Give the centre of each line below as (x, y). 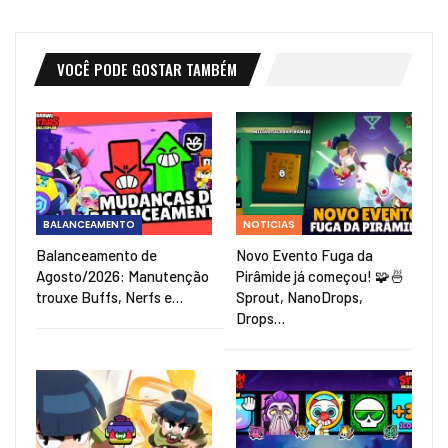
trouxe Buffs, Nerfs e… (109, 297)
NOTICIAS (269, 225)
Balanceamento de (96, 255)
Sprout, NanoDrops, (299, 297)
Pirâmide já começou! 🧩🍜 (320, 276)
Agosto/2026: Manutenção (122, 276)
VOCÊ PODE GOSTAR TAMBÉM (147, 69)
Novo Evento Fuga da (304, 255)
